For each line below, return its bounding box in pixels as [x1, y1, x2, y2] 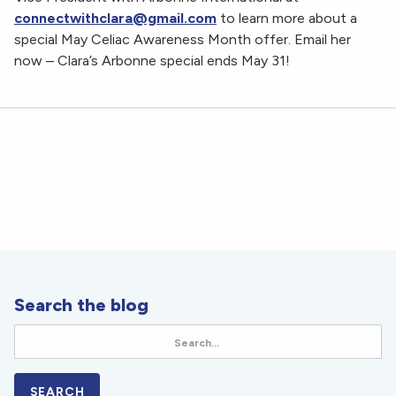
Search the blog [14, 294, 148, 316]
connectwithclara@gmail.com [14, 10, 217, 27]
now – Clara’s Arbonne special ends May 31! [14, 52, 290, 70]
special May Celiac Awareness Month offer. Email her [14, 31, 351, 49]
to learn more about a [217, 10, 357, 27]
